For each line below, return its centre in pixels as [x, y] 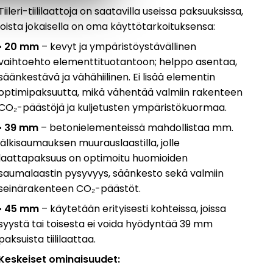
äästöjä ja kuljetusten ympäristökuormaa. [128, 107]
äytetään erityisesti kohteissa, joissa [141, 208]
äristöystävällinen [154, 46]
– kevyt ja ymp [76, 46]
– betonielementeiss [89, 127]
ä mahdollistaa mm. [186, 127]
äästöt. [124, 188]
